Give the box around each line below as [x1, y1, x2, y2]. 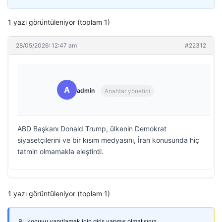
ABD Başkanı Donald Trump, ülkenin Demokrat [17, 124, 166, 133]
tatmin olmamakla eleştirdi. [17, 147, 104, 156]
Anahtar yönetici [105, 87, 150, 95]
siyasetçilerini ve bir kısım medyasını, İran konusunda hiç [17, 136, 199, 144]
